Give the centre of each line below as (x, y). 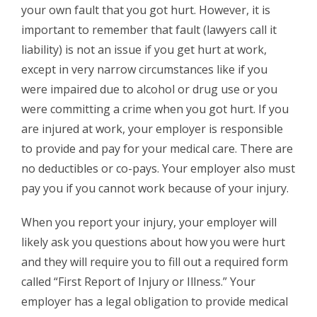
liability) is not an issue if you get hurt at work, (144, 49)
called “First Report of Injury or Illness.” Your (138, 281)
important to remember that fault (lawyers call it (149, 29)
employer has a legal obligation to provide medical (155, 301)
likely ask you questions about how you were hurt (153, 242)
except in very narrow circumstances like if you (144, 69)
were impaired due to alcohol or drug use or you (149, 89)
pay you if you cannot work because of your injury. (155, 188)
